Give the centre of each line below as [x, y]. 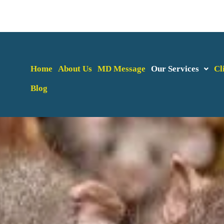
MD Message [122, 69]
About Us [75, 69]
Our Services [175, 69]
